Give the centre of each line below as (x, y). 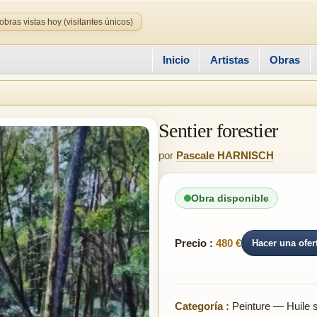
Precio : (194, 243)
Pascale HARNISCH (225, 155)
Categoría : (202, 306)
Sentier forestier (218, 131)
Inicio (176, 59)
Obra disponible (230, 198)
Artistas (230, 59)
